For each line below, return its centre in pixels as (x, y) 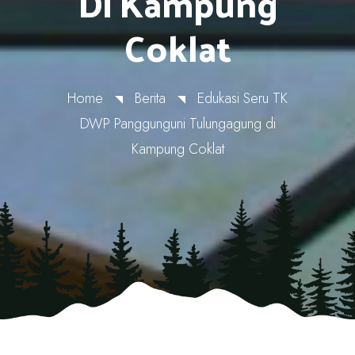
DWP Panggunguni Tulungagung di (177, 124)
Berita (150, 98)
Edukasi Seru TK (242, 98)
